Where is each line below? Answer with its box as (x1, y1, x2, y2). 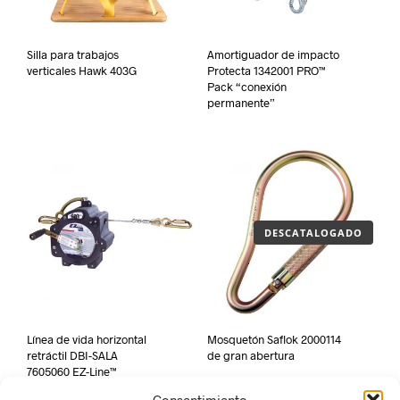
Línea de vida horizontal (27, 331, 146, 346)
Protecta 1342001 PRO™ (206, 63, 326, 79)
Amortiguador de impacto (206, 47, 339, 62)
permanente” (206, 96, 275, 111)
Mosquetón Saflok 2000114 (206, 331, 341, 346)
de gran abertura (206, 347, 295, 362)
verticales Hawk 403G (27, 63, 137, 79)
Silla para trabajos (27, 47, 119, 62)
